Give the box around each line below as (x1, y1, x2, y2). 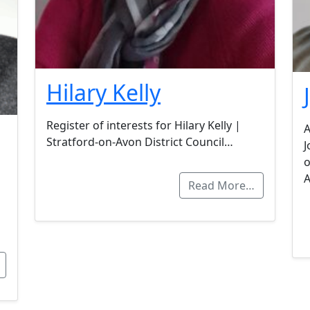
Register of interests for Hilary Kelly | (46, 118, 241, 134)
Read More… (188, 178, 255, 194)
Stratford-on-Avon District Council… (46, 134, 233, 150)
